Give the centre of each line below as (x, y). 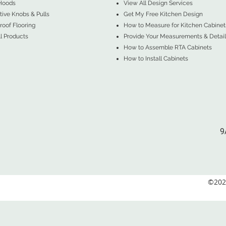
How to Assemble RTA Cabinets (167, 47)
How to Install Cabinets (156, 59)
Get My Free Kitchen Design (163, 14)
